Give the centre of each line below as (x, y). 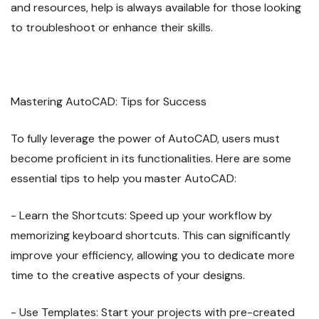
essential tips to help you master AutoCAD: (124, 179)
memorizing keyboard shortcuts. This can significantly (151, 236)
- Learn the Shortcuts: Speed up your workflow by (141, 216)
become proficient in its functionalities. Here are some (151, 159)
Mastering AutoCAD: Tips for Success (109, 102)
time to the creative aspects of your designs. (128, 276)
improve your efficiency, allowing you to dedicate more (153, 256)
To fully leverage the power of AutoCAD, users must (145, 139)
